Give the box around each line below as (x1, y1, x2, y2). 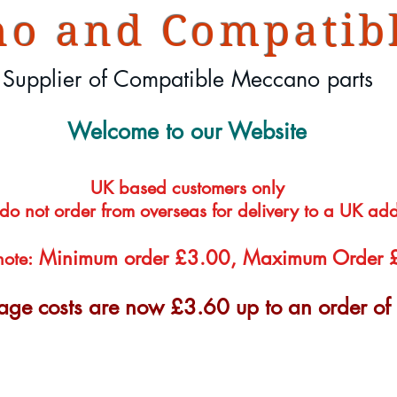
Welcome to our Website (66, 117, 307, 145)
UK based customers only (84, 176, 295, 199)
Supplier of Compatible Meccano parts (3, 65, 373, 93)
